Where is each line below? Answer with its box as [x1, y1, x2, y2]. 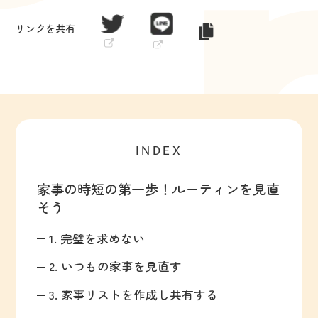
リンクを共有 [16, 20, 76, 35]
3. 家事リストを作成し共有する [48, 286, 218, 304]
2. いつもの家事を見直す [48, 258, 182, 275]
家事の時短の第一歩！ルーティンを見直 [37, 179, 280, 199]
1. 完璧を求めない [48, 229, 145, 247]
